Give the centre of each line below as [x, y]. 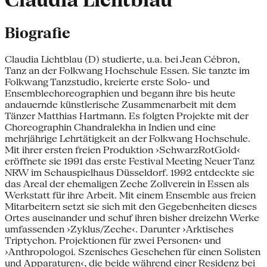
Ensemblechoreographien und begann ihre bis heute [120, 93]
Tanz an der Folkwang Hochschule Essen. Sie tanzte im [127, 70]
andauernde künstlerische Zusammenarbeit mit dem [120, 104]
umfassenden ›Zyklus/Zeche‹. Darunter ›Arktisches [119, 229]
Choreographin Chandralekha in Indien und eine [110, 127]
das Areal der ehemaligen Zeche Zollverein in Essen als [127, 184]
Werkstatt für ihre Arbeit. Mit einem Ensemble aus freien [130, 195]
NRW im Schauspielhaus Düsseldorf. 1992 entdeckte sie [130, 172]
